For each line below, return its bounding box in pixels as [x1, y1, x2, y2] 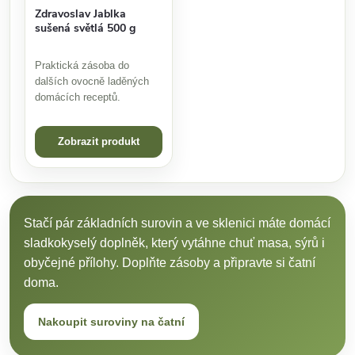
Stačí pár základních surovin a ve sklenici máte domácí [24, 216, 330, 230]
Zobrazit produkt [58, 135, 139, 147]
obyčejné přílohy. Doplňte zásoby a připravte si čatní [24, 255, 315, 269]
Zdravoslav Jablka [35, 6, 126, 21]
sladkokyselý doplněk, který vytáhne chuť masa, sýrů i [24, 235, 325, 250]
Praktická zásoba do [35, 59, 129, 71]
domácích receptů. [35, 90, 120, 103]
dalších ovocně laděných [35, 74, 149, 87]
